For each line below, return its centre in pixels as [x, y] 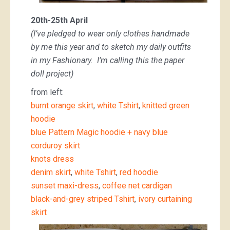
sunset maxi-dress [65, 186]
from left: [47, 92]
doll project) [52, 74]
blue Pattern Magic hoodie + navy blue [99, 132]
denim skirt [51, 172]
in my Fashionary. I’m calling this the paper [108, 61]
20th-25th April [59, 21]
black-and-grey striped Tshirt [83, 199]
